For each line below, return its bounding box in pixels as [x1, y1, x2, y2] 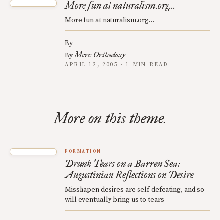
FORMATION [65, 149, 102, 154]
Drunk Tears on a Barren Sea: [65, 158, 180, 169]
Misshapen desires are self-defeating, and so [65, 185, 204, 194]
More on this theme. [54, 110, 166, 127]
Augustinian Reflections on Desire [65, 169, 193, 181]
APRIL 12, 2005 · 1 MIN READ [65, 61, 168, 68]
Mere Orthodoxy [74, 50, 125, 59]
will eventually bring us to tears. [65, 195, 166, 204]
